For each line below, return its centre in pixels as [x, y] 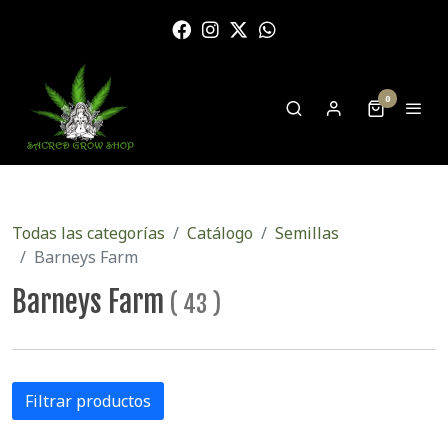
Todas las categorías [88, 232]
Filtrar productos [88, 400]
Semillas [307, 232]
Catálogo [220, 232]
